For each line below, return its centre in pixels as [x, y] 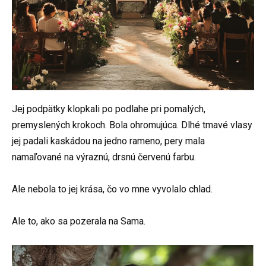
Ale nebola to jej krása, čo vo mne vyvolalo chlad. [112, 189]
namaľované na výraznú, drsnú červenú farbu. [104, 157]
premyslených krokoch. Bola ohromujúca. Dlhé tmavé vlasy [132, 125]
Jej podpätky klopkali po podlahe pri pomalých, [109, 109]
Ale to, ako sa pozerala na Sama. [79, 221]
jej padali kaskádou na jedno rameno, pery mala [108, 141]
